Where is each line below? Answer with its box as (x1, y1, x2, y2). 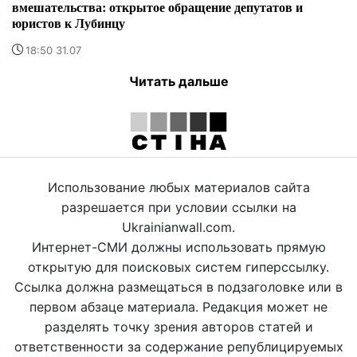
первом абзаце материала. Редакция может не (29, 299, 328, 316)
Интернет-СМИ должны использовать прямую (31, 239, 326, 256)
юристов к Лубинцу (12, 14, 125, 33)
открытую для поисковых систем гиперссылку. (28, 259, 329, 276)
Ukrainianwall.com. (122, 219, 235, 236)
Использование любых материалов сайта (47, 179, 310, 196)
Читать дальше (128, 73, 229, 90)
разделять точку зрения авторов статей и (44, 319, 313, 335)
